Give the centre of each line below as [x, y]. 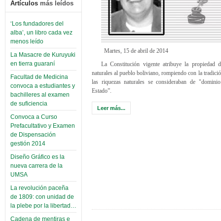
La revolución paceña [39, 188]
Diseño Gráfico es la [37, 157]
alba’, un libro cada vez [41, 33]
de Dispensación [33, 135]
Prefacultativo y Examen [43, 126]
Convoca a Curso [34, 117]
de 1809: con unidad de [42, 197]
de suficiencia [29, 104]
